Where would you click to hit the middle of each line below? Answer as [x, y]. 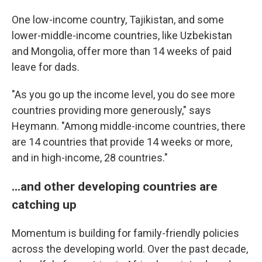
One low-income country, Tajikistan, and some [118, 20]
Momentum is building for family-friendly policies [125, 233]
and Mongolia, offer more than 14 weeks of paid [122, 51]
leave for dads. [46, 67]
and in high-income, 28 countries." [90, 158]
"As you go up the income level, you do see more [123, 94]
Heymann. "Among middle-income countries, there [129, 126]
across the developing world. [78, 249]
